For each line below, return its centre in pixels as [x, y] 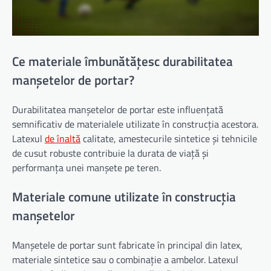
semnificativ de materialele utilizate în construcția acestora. [135, 124]
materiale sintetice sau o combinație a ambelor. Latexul [125, 259]
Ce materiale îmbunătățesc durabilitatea [122, 61]
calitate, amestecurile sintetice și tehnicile [169, 138]
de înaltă [63, 138]
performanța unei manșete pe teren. [87, 167]
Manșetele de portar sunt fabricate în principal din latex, [127, 245]
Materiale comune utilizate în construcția [124, 196]
